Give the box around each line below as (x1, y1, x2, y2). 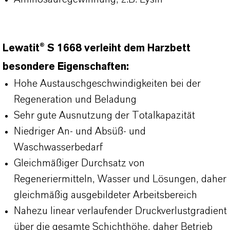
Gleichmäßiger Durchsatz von (14, 158, 145, 168)
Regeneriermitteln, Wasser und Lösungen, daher (14, 174, 226, 184)
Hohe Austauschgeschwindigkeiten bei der (14, 79, 201, 89)
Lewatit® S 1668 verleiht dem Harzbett (3, 43, 190, 53)
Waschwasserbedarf (14, 142, 103, 152)
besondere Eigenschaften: (3, 62, 129, 72)
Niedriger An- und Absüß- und (14, 126, 146, 137)
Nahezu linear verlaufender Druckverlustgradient (14, 206, 227, 216)
